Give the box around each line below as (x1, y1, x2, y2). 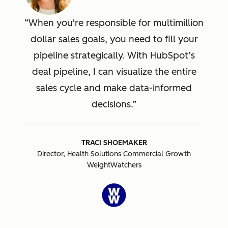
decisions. (92, 99, 132, 110)
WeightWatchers (87, 161, 141, 170)
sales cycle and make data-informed (36, 82, 192, 94)
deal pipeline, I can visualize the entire (32, 66, 196, 78)
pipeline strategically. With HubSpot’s (33, 50, 195, 62)
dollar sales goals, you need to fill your (30, 34, 198, 45)
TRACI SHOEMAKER (81, 138, 147, 148)
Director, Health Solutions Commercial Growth (37, 150, 191, 159)
